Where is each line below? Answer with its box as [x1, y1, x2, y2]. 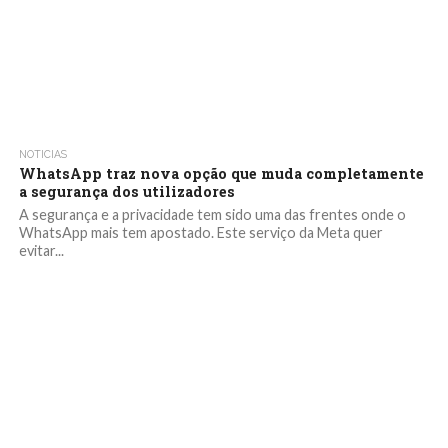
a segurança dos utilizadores [18, 182, 235, 201]
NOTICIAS [18, 148, 67, 160]
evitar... [18, 242, 64, 259]
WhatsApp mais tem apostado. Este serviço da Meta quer [18, 224, 383, 241]
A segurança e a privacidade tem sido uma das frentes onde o [18, 206, 406, 223]
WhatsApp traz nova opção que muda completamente [18, 164, 424, 183]
